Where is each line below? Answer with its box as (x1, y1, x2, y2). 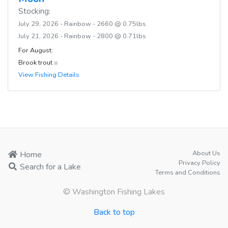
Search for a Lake (18, 161, 81, 173)
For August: (18, 45, 53, 55)
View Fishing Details (18, 70, 79, 79)
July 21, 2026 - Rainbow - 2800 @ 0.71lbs (18, 31, 146, 41)
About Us (192, 148, 220, 158)
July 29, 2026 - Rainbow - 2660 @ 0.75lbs (18, 19, 146, 28)
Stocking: (18, 5, 50, 17)
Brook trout (18, 58, 54, 67)
